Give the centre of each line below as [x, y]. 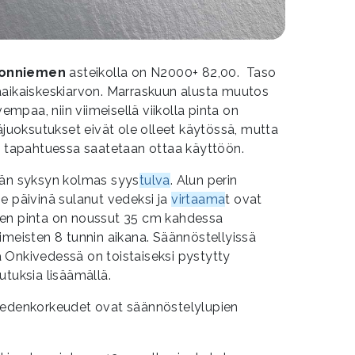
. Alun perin [204, 180]
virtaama [198, 199]
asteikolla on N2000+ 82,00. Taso [171, 72]
